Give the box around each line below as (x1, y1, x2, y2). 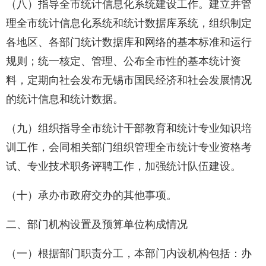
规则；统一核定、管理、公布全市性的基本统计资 (6, 55, 241, 68)
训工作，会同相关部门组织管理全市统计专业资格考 (6, 141, 252, 154)
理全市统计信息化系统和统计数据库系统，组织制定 (6, 17, 252, 30)
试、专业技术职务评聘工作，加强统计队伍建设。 (6, 160, 241, 173)
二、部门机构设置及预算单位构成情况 (6, 218, 188, 231)
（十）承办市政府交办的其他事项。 (6, 189, 177, 202)
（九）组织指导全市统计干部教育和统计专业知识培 (6, 122, 252, 135)
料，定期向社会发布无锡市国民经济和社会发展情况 (6, 74, 252, 87)
